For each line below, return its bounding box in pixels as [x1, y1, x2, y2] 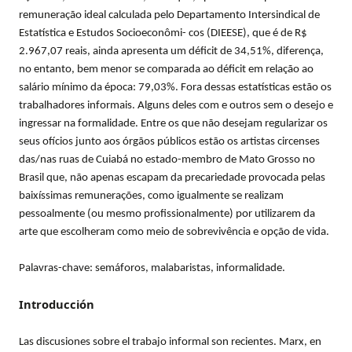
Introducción [19, 295, 94, 312]
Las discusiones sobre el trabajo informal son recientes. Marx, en [19, 335, 321, 348]
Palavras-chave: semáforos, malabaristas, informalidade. [19, 262, 285, 274]
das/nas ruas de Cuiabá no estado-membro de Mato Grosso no [19, 153, 315, 166]
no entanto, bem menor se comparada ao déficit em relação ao [19, 63, 313, 75]
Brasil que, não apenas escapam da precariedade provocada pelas [19, 171, 325, 184]
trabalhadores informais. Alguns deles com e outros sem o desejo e [19, 99, 333, 112]
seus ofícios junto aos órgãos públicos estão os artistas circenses [19, 135, 320, 148]
